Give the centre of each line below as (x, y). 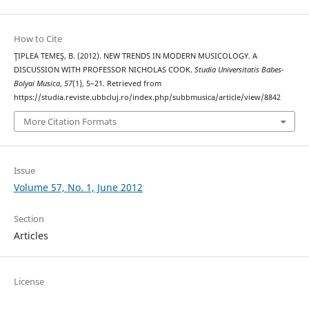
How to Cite (38, 38)
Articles (31, 236)
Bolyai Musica (37, 83)
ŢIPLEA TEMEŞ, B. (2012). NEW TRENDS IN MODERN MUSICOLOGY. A (135, 56)
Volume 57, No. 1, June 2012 (78, 188)
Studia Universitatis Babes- (239, 69)
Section (29, 219)
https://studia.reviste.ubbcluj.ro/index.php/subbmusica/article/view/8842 (147, 97)
